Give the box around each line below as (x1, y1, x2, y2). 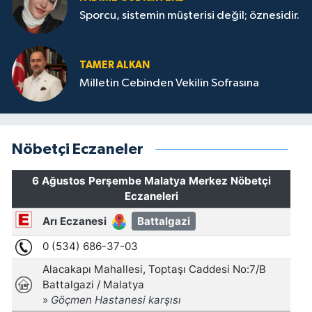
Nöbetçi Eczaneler (12, 141, 143, 157)
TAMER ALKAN (79, 59, 150, 70)
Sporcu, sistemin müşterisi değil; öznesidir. (79, 9, 299, 22)
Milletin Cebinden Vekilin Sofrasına (79, 77, 259, 89)
